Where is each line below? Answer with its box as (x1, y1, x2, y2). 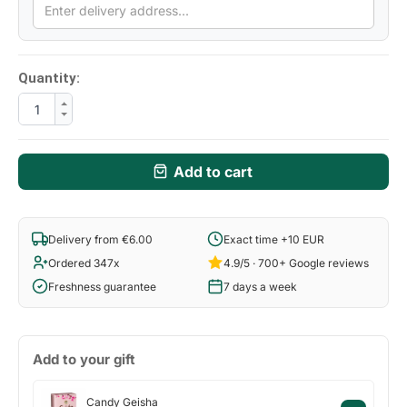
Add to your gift (33, 351, 135, 369)
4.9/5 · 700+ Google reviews (223, 255, 369, 270)
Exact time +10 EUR (223, 232, 324, 246)
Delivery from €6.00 (48, 232, 153, 246)
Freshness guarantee (48, 279, 156, 293)
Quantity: (18, 70, 80, 87)
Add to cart (174, 163, 253, 182)
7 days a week (223, 279, 297, 293)
